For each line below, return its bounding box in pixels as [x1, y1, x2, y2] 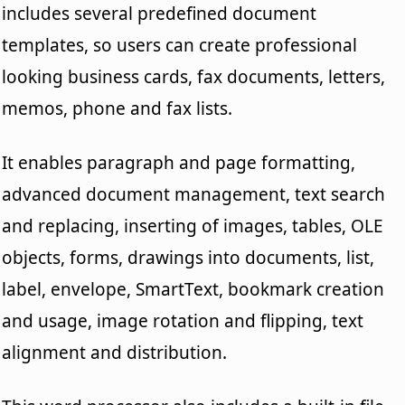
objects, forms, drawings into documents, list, [2, 245, 375, 269]
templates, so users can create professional [2, 33, 358, 57]
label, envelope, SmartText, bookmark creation [2, 277, 385, 301]
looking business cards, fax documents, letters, [2, 64, 386, 89]
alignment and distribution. [2, 340, 228, 364]
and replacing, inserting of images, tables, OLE [2, 213, 384, 238]
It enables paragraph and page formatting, [2, 150, 356, 174]
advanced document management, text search [2, 182, 386, 206]
